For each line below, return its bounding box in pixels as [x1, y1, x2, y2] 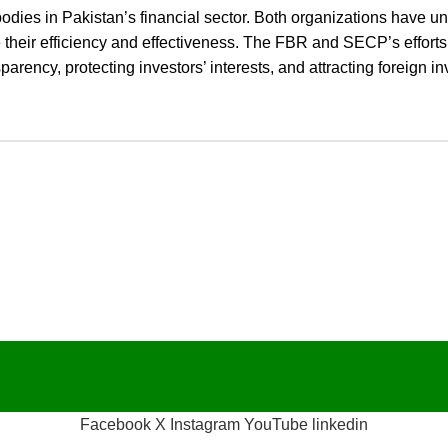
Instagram [170, 416, 240, 434]
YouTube [244, 416, 308, 434]
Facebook [80, 416, 151, 434]
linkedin [312, 416, 368, 434]
